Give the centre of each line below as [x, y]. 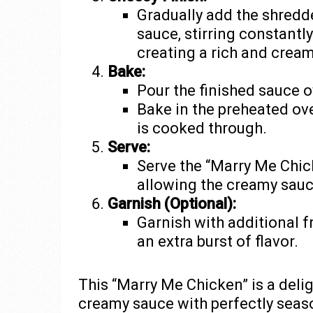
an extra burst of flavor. [217, 242]
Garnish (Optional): [172, 204]
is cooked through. [202, 129]
